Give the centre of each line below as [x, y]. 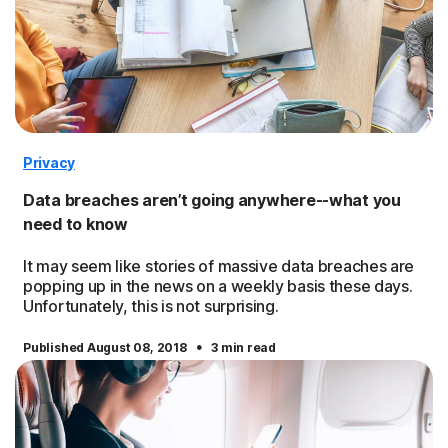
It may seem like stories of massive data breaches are [219, 266]
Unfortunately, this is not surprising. [151, 306]
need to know [75, 224]
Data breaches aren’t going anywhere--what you [212, 200]
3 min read [244, 347]
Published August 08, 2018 [106, 347]
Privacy [49, 162]
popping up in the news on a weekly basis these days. [218, 286]
